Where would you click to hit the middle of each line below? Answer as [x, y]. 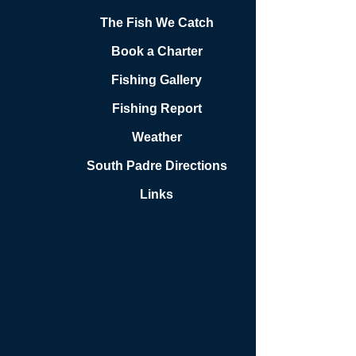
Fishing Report [157, 108]
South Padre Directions [157, 166]
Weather [157, 137]
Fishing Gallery [157, 80]
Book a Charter [157, 51]
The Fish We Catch [157, 23]
